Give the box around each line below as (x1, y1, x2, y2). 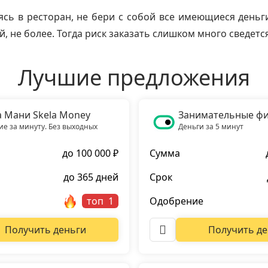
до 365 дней (63, 170, 118, 184)
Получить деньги (5, 223, 87, 236)
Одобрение (150, 194, 203, 208)
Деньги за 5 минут (178, 121, 243, 132)
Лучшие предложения (18, 63, 250, 92)
